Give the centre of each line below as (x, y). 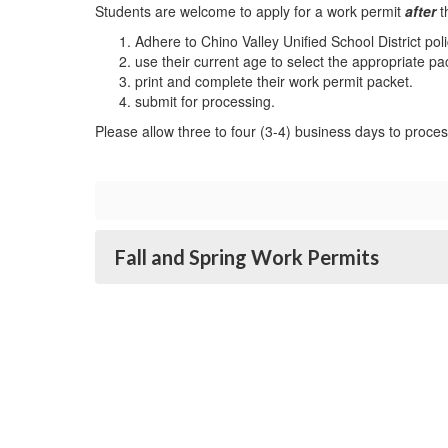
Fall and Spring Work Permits (247, 257)
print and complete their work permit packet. (274, 81)
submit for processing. (205, 101)
